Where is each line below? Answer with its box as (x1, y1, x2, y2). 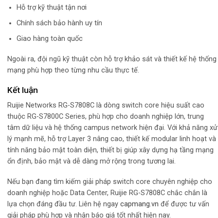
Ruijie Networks (7, 101, 56, 110)
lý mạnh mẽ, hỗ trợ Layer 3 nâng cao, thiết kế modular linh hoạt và (7, 135, 216, 144)
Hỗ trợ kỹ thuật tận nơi (16, 3, 87, 12)
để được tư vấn (159, 200, 209, 208)
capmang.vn (120, 200, 159, 208)
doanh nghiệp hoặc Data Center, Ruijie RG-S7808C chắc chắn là (7, 188, 207, 197)
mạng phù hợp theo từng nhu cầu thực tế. (7, 66, 139, 74)
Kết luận (7, 85, 38, 95)
